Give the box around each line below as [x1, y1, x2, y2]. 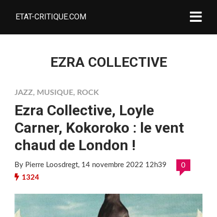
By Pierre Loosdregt [15, 161, 78, 169]
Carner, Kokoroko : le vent [15, 119, 184, 136]
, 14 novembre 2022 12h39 [78, 161, 167, 169]
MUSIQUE [37, 89, 73, 96]
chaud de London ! [15, 137, 136, 154]
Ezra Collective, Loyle [15, 102, 154, 119]
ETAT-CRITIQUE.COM [15, 12, 86, 21]
